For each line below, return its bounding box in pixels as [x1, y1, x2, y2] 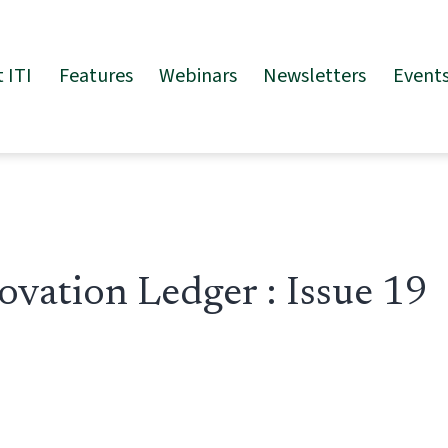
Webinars [158, 61, 237, 90]
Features [58, 61, 133, 90]
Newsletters [263, 61, 367, 90]
